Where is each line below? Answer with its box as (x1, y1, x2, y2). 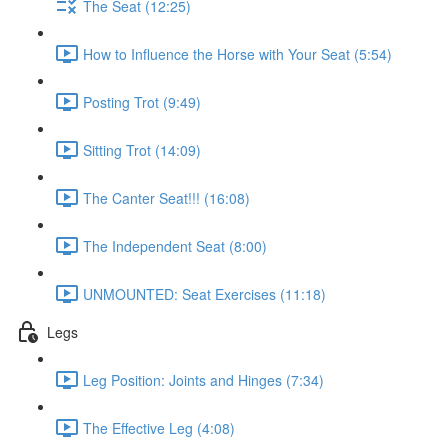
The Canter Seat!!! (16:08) (83, 187, 250, 208)
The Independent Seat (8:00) (83, 235, 267, 256)
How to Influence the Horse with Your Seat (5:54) (83, 43, 392, 64)
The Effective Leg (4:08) (83, 417, 235, 438)
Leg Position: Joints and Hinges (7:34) (83, 369, 324, 390)
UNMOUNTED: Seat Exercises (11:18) (83, 283, 326, 304)
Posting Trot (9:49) (83, 91, 201, 112)
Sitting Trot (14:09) (83, 139, 201, 160)
